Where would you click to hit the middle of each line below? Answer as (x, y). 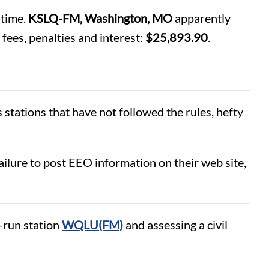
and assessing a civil (175, 224)
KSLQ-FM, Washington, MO (100, 18)
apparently (201, 18)
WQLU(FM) (92, 224)
